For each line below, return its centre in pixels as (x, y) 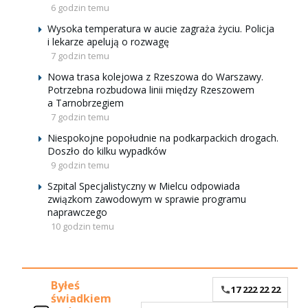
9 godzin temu (80, 165)
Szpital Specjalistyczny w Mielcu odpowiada (144, 186)
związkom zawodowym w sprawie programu (147, 199)
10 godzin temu (82, 226)
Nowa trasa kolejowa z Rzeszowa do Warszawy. (155, 77)
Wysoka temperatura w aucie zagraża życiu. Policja (161, 29)
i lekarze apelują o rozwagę (108, 42)
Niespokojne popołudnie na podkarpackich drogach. (163, 138)
